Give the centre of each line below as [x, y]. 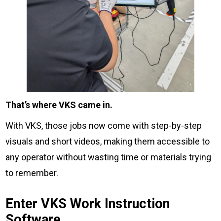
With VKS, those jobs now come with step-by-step [104, 125]
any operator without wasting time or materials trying [109, 157]
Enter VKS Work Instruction [88, 203]
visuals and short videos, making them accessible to [108, 141]
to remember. [32, 173]
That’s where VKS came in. [59, 105]
